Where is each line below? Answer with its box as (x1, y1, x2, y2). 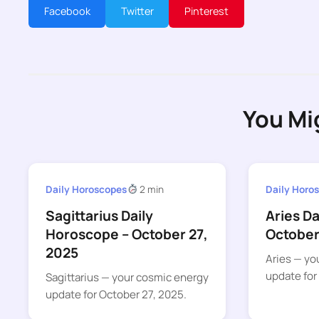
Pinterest (184, 4, 229, 18)
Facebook (43, 4, 90, 18)
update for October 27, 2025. (46, 287, 187, 303)
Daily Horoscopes (46, 182, 127, 196)
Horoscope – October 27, (46, 225, 208, 244)
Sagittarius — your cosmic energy (46, 270, 209, 286)
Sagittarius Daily (46, 206, 153, 226)
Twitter (120, 4, 154, 18)
